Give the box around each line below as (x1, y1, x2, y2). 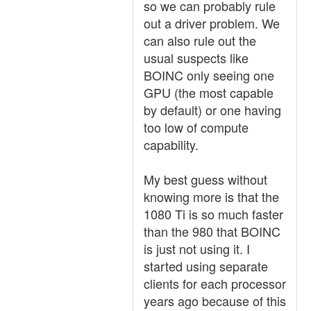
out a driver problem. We (144, 14, 280, 32)
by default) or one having (144, 101, 281, 119)
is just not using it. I (144, 239, 250, 258)
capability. (144, 135, 199, 153)
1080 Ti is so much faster (144, 205, 283, 223)
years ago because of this (144, 292, 286, 310)
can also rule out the (144, 31, 256, 49)
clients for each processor (144, 274, 286, 292)
